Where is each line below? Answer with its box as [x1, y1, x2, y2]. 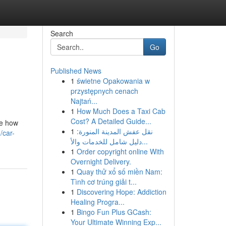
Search [50, 28, 73, 38]
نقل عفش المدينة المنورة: [76, 126, 153, 136]
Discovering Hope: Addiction [76, 187, 166, 197]
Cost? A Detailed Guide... [70, 116, 151, 126]
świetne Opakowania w [76, 76, 150, 86]
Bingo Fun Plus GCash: [76, 207, 151, 217]
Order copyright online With [76, 146, 164, 156]
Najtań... [70, 96, 97, 106]
